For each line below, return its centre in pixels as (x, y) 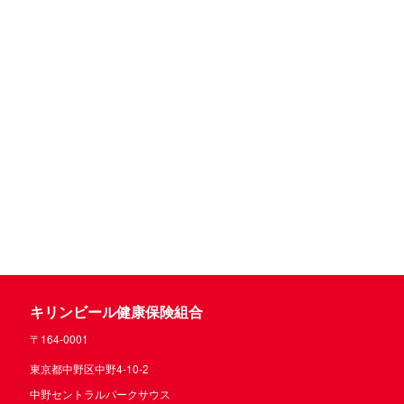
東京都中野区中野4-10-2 (89, 368)
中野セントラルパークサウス (100, 394)
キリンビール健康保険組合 (116, 312)
